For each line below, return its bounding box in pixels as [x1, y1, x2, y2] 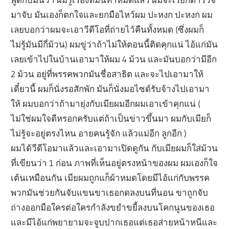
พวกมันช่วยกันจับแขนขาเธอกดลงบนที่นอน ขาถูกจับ [11, 187, 209, 198]
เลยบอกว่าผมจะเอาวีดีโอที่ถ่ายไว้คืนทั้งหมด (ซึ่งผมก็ [11, 24, 204, 35]
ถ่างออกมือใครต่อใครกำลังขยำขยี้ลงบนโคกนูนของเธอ [11, 202, 215, 213]
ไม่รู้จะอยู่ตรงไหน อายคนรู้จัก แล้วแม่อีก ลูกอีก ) [11, 128, 187, 139]
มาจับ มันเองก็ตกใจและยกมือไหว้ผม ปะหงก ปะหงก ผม [11, 9, 213, 20]
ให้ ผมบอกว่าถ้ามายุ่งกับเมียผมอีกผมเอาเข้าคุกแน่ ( [11, 98, 201, 109]
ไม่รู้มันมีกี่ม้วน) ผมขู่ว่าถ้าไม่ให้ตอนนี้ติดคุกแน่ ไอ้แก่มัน [11, 39, 218, 50]
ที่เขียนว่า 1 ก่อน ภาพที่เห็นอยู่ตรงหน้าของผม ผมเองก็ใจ [11, 157, 218, 169]
